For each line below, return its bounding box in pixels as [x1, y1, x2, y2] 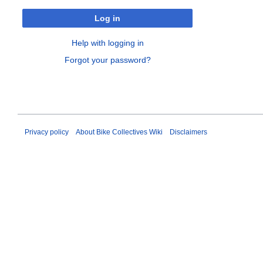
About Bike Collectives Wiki [76, 127, 163, 136]
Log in [95, 13, 120, 23]
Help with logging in [71, 38, 144, 48]
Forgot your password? [64, 55, 151, 65]
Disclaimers [170, 127, 207, 136]
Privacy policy [25, 127, 69, 136]
